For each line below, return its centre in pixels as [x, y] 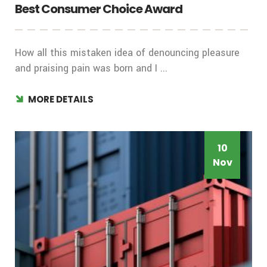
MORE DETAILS [61, 100]
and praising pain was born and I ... [91, 69]
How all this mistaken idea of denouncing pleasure [127, 53]
